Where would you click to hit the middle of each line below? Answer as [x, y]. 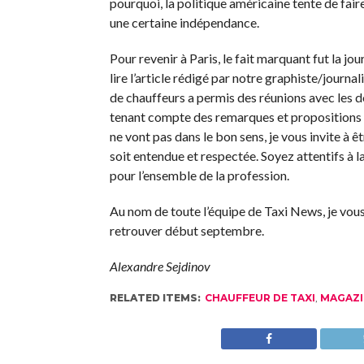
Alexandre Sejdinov [160, 266]
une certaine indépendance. [184, 23]
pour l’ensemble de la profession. [199, 175]
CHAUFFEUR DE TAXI [260, 298]
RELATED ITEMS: [155, 298]
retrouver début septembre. [186, 231]
